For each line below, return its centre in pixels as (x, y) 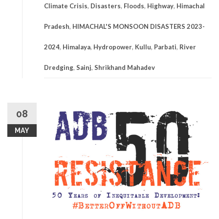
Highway (160, 6)
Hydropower (113, 47)
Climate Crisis (66, 6)
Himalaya (77, 47)
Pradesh (57, 26)
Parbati (165, 47)
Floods (134, 6)
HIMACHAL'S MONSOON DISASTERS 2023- (139, 26)
